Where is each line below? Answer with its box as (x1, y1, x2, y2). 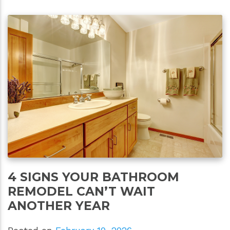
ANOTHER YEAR (8, 198, 110, 214)
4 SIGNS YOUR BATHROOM (8, 169, 179, 185)
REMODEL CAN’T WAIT (8, 184, 155, 199)
